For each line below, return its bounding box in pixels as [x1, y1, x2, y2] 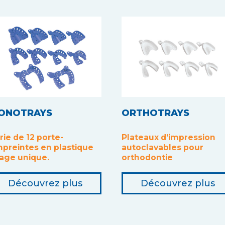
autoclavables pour [122, 142, 203, 152]
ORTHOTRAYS [122, 107, 189, 119]
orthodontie [122, 152, 173, 162]
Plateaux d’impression [122, 132, 215, 142]
